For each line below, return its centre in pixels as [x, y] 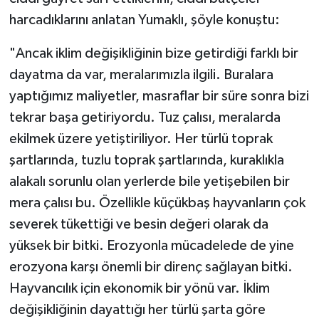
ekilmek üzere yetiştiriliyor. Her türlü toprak [141, 138]
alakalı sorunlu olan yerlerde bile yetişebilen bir [149, 181]
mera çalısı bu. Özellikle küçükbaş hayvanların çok [157, 203]
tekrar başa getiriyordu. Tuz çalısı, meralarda [145, 117]
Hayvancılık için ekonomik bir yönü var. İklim [139, 288]
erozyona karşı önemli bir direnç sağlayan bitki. [151, 267]
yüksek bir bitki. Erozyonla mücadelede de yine [151, 245]
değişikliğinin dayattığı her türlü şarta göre [137, 309]
